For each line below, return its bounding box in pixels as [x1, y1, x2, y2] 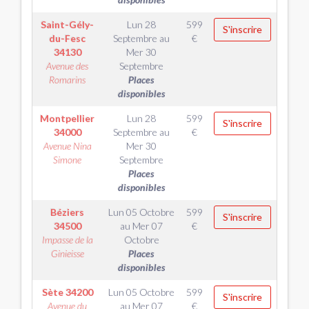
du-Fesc [49, 32, 86, 44]
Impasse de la [41, 234, 93, 246]
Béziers [50, 206, 84, 218]
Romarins [49, 74, 86, 86]
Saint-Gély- [41, 19, 94, 30]
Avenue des [46, 60, 88, 72]
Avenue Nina [43, 140, 92, 152]
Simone [53, 154, 81, 166]
